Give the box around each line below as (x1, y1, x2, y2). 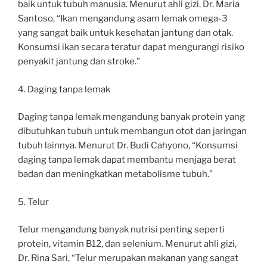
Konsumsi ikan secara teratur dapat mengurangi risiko (18, 42, 244, 52)
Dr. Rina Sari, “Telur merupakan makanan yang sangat (18, 253, 238, 263)
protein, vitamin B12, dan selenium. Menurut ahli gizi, (18, 238, 237, 249)
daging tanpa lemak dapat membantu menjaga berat (18, 154, 236, 165)
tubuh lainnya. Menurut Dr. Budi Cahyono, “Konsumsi (18, 140, 238, 151)
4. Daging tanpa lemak (18, 83, 110, 95)
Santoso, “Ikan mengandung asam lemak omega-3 (18, 13, 228, 24)
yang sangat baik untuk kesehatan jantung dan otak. (18, 27, 233, 38)
